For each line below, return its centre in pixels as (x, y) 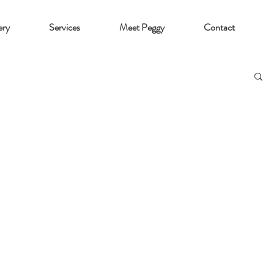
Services (65, 27)
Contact (219, 27)
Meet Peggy (142, 27)
